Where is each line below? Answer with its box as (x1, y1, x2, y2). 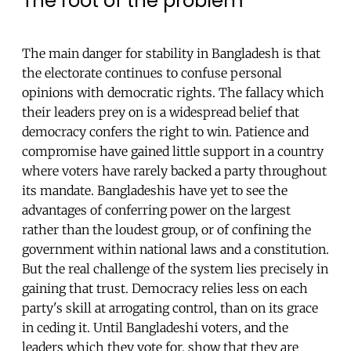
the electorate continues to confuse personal (22, 65, 282, 81)
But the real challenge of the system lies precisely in (22, 261, 328, 277)
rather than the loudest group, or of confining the (22, 222, 311, 238)
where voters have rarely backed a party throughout (22, 163, 327, 179)
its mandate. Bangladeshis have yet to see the (22, 183, 288, 199)
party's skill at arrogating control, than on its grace (22, 300, 318, 317)
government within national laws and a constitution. (22, 241, 329, 258)
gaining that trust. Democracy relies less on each (22, 280, 308, 297)
